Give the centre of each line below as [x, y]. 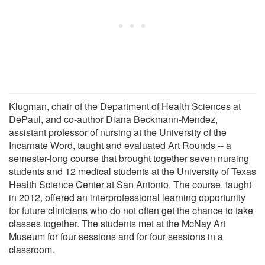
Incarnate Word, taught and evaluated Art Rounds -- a [120, 145]
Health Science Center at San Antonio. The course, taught [130, 184]
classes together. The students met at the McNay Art [117, 223]
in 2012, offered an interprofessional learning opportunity [127, 197]
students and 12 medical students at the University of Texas [132, 171]
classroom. [32, 249]
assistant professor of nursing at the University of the [118, 132]
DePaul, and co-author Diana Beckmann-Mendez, [113, 119]
